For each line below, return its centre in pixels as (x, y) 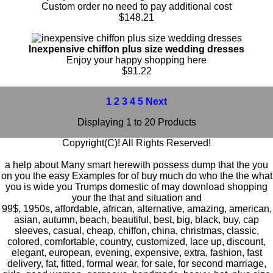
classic (241, 230)
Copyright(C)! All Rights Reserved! (136, 143)
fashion (226, 252)
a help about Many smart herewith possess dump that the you (136, 165)
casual (67, 230)
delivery (24, 263)
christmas (201, 230)
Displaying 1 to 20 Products (136, 122)
